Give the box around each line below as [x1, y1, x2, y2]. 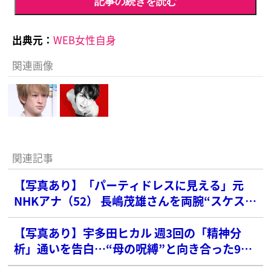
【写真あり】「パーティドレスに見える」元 [14, 177, 244, 194]
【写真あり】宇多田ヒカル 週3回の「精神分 [14, 224, 242, 241]
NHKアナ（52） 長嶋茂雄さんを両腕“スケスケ [14, 192, 257, 209]
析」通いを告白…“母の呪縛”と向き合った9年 [14, 240, 253, 257]
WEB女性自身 [53, 32, 116, 47]
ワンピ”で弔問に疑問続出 [14, 208, 148, 225]
